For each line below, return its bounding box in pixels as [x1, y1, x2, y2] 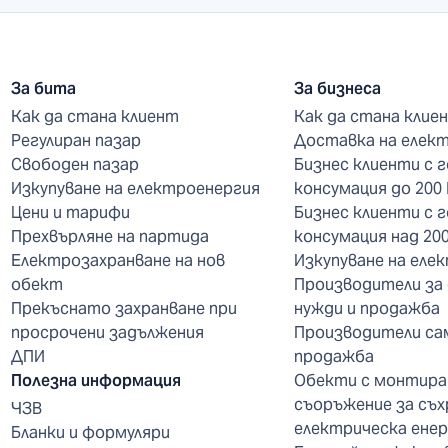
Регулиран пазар [10, 129, 141, 151]
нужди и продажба [293, 297, 440, 319]
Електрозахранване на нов [10, 249, 225, 271]
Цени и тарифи [10, 201, 130, 223]
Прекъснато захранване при [10, 297, 237, 319]
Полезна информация [10, 369, 181, 391]
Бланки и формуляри [10, 421, 170, 443]
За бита [10, 77, 76, 99]
